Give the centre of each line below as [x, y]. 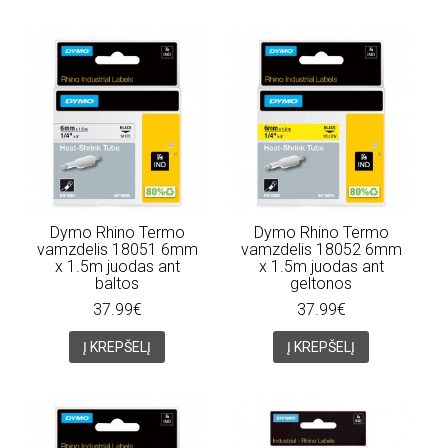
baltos [117, 283]
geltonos [321, 283]
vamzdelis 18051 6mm [117, 249]
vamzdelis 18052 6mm [321, 249]
